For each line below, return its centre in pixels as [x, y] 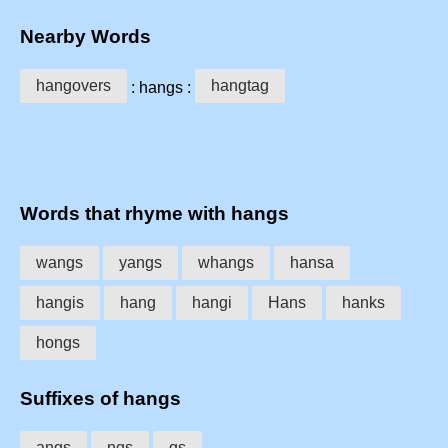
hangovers [73, 85]
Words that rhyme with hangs [154, 214]
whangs [226, 263]
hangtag [240, 85]
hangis [60, 303]
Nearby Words [85, 36]
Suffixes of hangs [100, 398]
